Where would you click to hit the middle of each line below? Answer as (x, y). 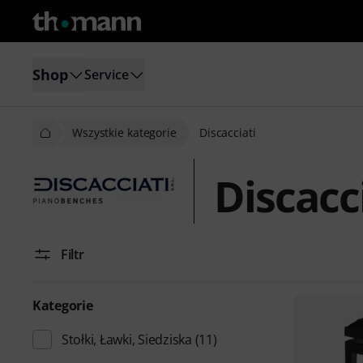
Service (107, 74)
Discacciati (227, 132)
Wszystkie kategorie (124, 132)
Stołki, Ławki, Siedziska (127, 340)
